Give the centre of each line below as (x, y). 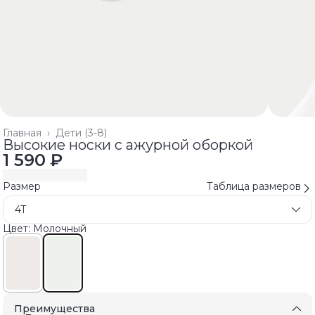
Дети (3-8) (81, 133)
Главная (22, 133)
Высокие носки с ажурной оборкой (128, 144)
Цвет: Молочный (45, 228)
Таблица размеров (254, 186)
